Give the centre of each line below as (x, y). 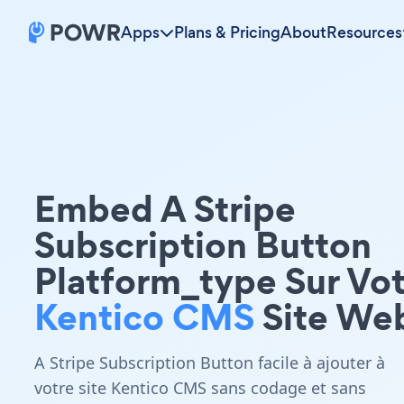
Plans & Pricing (227, 32)
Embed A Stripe (165, 209)
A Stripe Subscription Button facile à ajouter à (210, 363)
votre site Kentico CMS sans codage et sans (200, 388)
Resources (364, 32)
